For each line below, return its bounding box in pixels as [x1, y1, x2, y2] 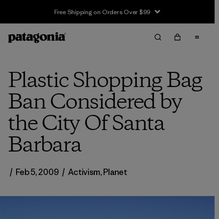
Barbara [8, 131, 81, 160]
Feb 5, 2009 [15, 167, 59, 177]
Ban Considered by [8, 88, 182, 117]
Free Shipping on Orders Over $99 [54, 7, 151, 16]
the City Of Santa [8, 109, 164, 139]
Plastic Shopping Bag [8, 66, 202, 96]
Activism [67, 167, 101, 177]
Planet [103, 167, 127, 177]
